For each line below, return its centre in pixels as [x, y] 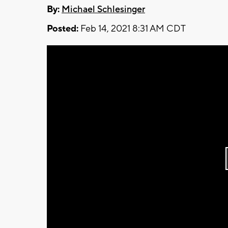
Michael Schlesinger [103, 9]
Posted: [63, 28]
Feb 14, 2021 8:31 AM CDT [132, 28]
